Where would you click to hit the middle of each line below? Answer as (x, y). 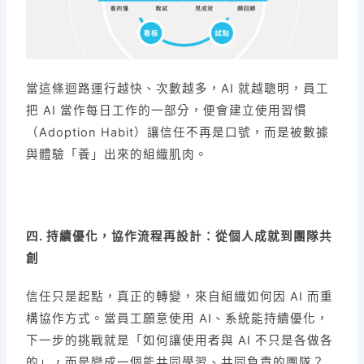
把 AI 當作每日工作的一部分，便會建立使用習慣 (167, 111)
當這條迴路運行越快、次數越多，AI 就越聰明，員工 (178, 89)
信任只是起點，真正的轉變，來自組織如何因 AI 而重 (180, 296)
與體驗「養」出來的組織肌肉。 (117, 155)
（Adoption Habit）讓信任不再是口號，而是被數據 (178, 133)
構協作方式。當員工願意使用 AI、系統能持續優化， (178, 318)
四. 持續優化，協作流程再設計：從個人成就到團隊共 (180, 236)
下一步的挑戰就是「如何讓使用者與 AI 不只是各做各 (180, 340)
